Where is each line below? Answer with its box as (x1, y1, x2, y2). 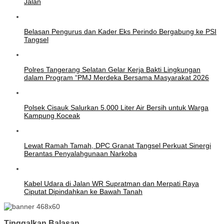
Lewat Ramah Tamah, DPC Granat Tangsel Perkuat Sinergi (24, 141, 211, 149)
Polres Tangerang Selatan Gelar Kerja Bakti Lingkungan (24, 65, 200, 73)
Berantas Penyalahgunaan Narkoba (24, 149, 137, 157)
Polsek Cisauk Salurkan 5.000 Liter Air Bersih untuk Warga (24, 103, 208, 111)
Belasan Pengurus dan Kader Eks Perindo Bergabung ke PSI (24, 27, 216, 35)
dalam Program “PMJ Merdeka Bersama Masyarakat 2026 (24, 73, 209, 81)
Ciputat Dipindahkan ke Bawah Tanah (24, 187, 142, 195)
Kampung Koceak (24, 111, 80, 119)
